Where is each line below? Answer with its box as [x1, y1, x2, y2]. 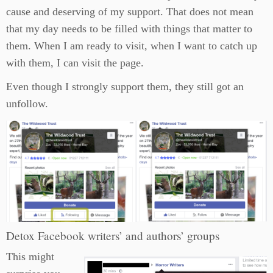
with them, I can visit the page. [6, 57, 144, 69]
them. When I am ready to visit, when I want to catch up [6, 40, 257, 52]
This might [6, 250, 54, 263]
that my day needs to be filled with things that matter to [6, 23, 252, 35]
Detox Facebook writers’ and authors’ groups [6, 228, 219, 244]
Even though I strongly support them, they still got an [6, 80, 244, 93]
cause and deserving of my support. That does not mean [6, 5, 253, 18]
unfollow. [6, 97, 48, 110]
